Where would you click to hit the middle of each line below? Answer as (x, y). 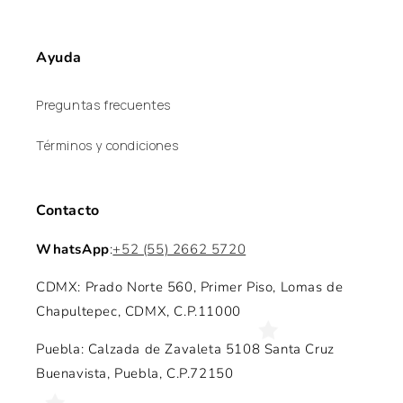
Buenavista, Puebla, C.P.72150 (135, 374)
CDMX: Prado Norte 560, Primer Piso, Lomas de (190, 287)
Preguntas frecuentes (103, 105)
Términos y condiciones (107, 146)
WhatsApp (73, 250)
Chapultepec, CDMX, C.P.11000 (139, 312)
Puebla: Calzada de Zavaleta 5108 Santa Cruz (185, 349)
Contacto (68, 211)
